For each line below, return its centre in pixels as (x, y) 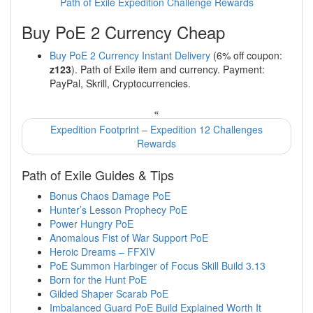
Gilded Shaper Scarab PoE (109, 294)
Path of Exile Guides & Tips (98, 175)
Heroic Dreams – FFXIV (102, 252)
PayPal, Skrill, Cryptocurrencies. (120, 83)
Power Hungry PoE (92, 224)
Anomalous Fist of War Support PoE (129, 238)
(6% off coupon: (246, 56)
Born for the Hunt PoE (98, 280)
